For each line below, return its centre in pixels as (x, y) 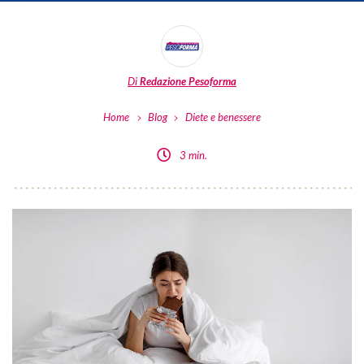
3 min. (194, 156)
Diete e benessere (223, 117)
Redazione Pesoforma (188, 82)
